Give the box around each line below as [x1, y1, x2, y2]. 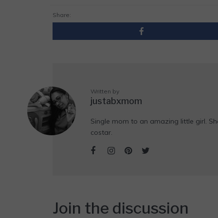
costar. [91, 128, 112, 137]
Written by [91, 88, 119, 95]
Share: [53, 11, 71, 19]
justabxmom [91, 96, 142, 107]
